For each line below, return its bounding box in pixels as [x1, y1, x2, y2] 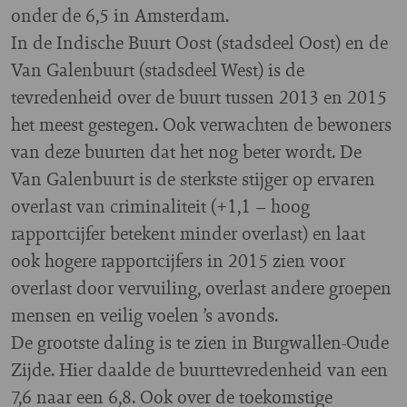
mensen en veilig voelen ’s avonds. [11, 302, 278, 329]
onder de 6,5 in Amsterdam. [11, 2, 229, 29]
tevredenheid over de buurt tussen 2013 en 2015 [11, 84, 387, 111]
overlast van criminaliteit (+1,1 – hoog [11, 193, 310, 220]
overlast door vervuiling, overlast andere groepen [11, 274, 392, 302]
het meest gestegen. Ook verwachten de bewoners [11, 111, 392, 138]
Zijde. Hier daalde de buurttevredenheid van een [11, 356, 388, 383]
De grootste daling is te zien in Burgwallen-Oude [11, 329, 389, 356]
